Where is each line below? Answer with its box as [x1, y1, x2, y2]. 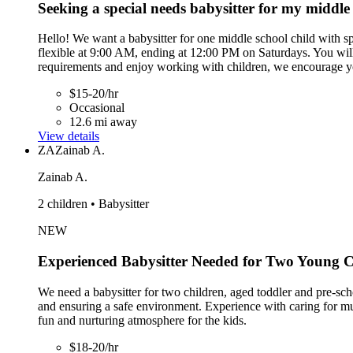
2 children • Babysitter [38, 197, 149, 211]
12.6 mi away [69, 115, 137, 129]
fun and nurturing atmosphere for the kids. [38, 313, 247, 327]
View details [38, 129, 99, 143]
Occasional [69, 101, 124, 115]
